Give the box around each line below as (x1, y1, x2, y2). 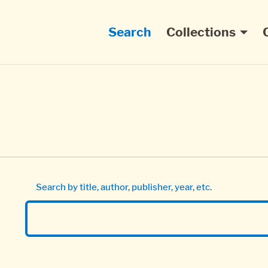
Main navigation (92, 20, 214, 39)
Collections (166, 25, 236, 40)
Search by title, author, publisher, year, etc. (36, 181, 212, 193)
